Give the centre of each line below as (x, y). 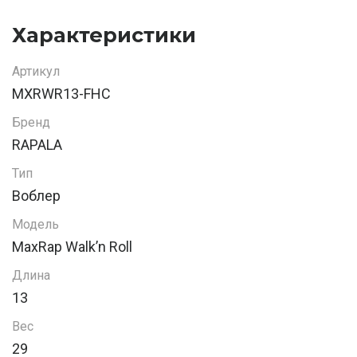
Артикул (36, 72)
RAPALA (37, 145)
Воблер (36, 196)
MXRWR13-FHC (61, 94)
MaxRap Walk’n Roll (72, 247)
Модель (35, 225)
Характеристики (104, 35)
